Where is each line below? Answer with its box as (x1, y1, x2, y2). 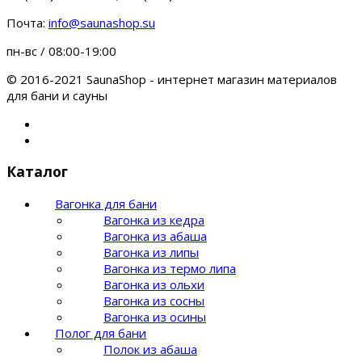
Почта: (6, 14, 48, 31)
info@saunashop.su (48, 14, 155, 31)
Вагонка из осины (103, 308, 206, 325)
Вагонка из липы (103, 243, 199, 260)
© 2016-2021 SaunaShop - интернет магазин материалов (6, 70, 337, 87)
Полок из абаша (103, 340, 197, 357)
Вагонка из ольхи (103, 276, 204, 293)
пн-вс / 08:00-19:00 (6, 42, 116, 59)
